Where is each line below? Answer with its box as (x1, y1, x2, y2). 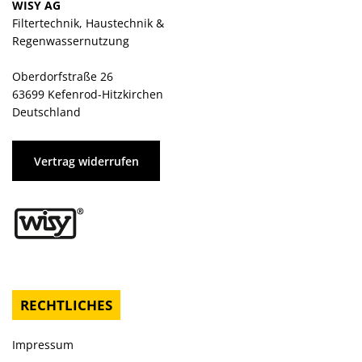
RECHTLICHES (20, 296, 112, 314)
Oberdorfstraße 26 (12, 69, 113, 84)
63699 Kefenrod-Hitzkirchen (12, 86, 163, 102)
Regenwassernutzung (12, 33, 129, 48)
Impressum (12, 337, 74, 352)
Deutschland (12, 104, 81, 120)
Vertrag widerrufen (33, 153, 139, 169)
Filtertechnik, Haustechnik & (12, 15, 164, 31)
